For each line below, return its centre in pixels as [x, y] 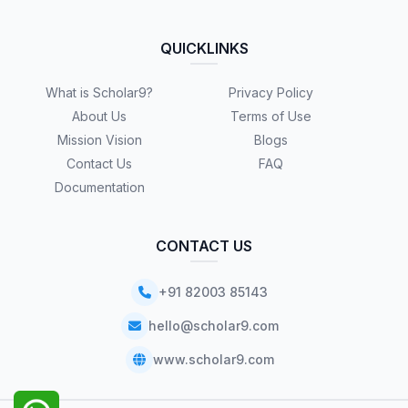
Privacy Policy [270, 92]
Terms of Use [270, 116]
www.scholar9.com [213, 359]
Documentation [99, 187]
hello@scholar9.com [213, 325]
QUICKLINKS [204, 48]
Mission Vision [99, 139]
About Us [100, 116]
